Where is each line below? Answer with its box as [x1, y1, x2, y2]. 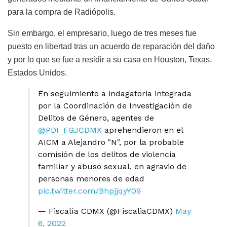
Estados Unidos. [8, 68, 67, 77]
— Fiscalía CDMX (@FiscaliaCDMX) [38, 206, 175, 216]
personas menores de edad [38, 173, 144, 183]
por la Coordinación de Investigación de [38, 100, 192, 110]
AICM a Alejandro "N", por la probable [38, 137, 184, 147]
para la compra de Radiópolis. [8, 7, 116, 16]
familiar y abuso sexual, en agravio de [38, 161, 186, 171]
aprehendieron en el [102, 125, 183, 135]
